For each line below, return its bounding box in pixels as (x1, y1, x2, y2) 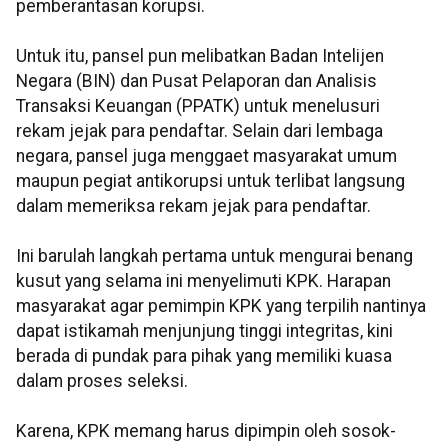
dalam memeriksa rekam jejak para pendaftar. (16, 196, 371, 217)
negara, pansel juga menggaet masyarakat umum (16, 146, 397, 167)
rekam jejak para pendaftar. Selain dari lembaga (16, 121, 383, 142)
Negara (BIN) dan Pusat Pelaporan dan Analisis (16, 71, 377, 92)
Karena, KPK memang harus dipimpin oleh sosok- (16, 421, 396, 442)
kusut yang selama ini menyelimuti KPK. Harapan (16, 271, 391, 292)
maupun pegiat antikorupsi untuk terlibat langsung (16, 171, 405, 192)
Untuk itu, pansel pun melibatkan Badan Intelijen (16, 46, 384, 67)
